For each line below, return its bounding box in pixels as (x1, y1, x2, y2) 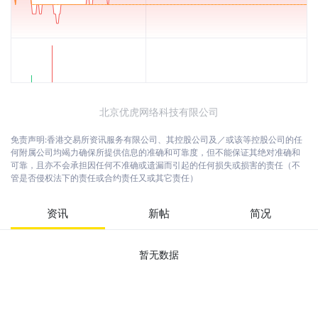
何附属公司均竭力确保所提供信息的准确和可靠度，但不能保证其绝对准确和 (11, 146, 300, 158)
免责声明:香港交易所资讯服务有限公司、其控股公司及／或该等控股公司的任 (11, 133, 302, 146)
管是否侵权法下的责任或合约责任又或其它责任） (11, 172, 198, 184)
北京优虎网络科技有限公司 (99, 105, 219, 119)
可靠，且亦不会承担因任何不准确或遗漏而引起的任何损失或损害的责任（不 (11, 159, 300, 171)
